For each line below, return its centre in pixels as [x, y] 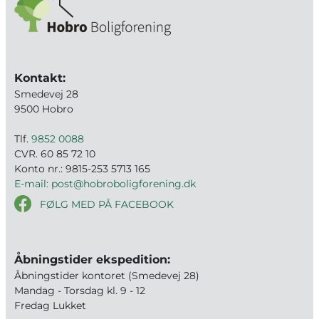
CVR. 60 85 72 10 [55, 154]
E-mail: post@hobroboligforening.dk [105, 184]
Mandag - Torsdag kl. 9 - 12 [80, 291]
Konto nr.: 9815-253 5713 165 [82, 169]
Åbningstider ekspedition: [92, 260]
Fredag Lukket [50, 305]
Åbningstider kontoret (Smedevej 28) [107, 276]
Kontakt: [40, 78]
